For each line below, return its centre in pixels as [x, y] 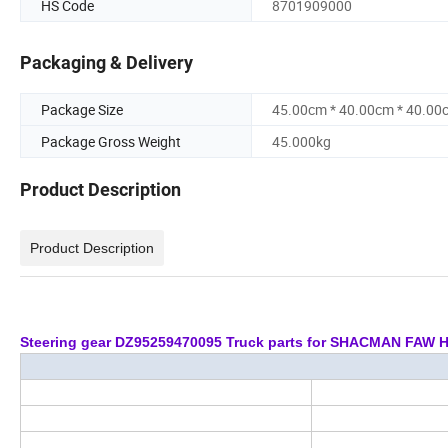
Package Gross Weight [111, 142]
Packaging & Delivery [106, 63]
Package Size [82, 110]
